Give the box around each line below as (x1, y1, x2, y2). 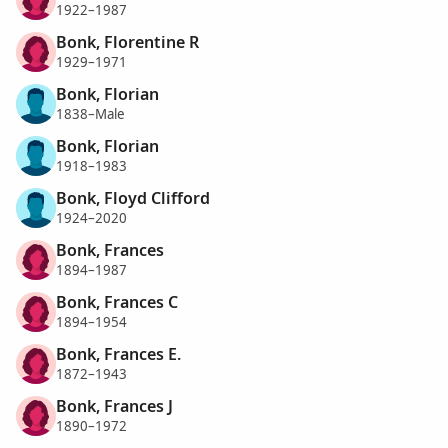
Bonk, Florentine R (56, 30, 199, 53)
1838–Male (56, 105, 125, 124)
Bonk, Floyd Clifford (56, 186, 210, 209)
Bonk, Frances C (56, 290, 178, 313)
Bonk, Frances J (56, 394, 173, 417)
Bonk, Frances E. (56, 342, 181, 365)
